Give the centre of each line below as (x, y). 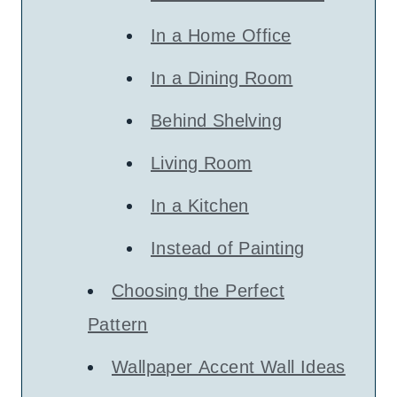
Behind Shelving (216, 121)
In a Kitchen (200, 206)
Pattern (118, 324)
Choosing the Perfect (198, 291)
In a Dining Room (222, 78)
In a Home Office (221, 35)
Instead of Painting (228, 248)
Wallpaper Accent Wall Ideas (229, 367)
